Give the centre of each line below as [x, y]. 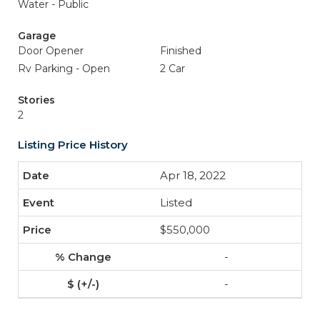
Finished [181, 51]
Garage [37, 36]
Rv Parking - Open [64, 69]
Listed [176, 202]
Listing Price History [73, 145]
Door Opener [51, 51]
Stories [36, 100]
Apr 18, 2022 [193, 175]
